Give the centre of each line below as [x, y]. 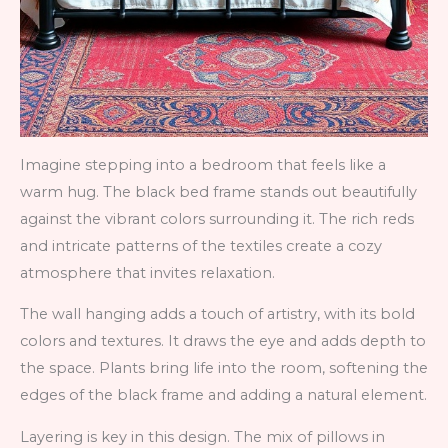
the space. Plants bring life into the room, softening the [224, 368]
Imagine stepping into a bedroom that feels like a [203, 164]
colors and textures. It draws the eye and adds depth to [223, 341]
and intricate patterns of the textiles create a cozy [201, 245]
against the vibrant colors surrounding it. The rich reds [217, 218]
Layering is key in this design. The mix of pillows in [202, 436]
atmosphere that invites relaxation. [147, 272]
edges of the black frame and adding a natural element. [223, 395]
